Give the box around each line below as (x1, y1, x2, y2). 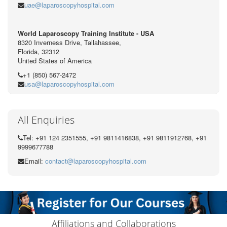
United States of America (18, 56, 92, 66)
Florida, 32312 (18, 47, 59, 57)
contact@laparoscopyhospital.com (45, 156, 146, 166)
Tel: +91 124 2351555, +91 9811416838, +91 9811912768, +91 (23, 133, 207, 143)
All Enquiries (18, 113, 74, 127)
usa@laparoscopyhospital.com (24, 79, 115, 89)
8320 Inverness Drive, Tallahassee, (18, 37, 121, 48)
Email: (24, 156, 45, 166)
